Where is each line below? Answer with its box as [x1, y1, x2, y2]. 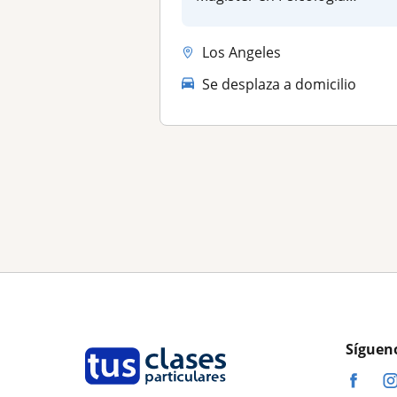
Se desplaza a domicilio [202, 74, 357, 94]
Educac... [196, 5, 255, 25]
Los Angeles [202, 42, 282, 62]
